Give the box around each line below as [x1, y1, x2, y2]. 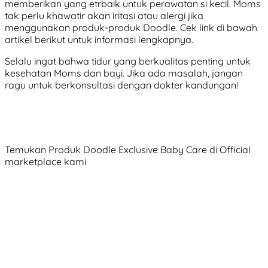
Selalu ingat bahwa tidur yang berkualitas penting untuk [5, 54, 251, 67]
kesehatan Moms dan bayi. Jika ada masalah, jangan [5, 66, 243, 79]
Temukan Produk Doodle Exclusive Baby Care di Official [5, 143, 251, 156]
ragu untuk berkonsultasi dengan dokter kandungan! [5, 78, 238, 91]
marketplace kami [5, 155, 86, 167]
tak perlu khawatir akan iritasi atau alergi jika [5, 9, 203, 22]
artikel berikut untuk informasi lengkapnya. [5, 33, 193, 45]
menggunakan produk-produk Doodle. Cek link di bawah [5, 21, 257, 33]
